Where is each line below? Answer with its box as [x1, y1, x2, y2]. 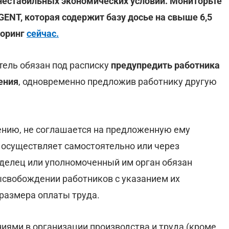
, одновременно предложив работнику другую [18, 76, 217, 87]
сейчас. [27, 28, 59, 39]
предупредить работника [111, 60, 220, 71]
